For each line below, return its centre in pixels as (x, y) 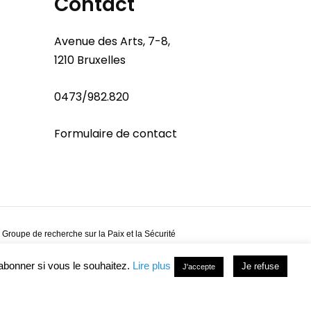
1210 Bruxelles (90, 60)
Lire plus (152, 266)
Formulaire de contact (116, 134)
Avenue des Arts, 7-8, (112, 42)
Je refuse (260, 266)
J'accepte (199, 267)
